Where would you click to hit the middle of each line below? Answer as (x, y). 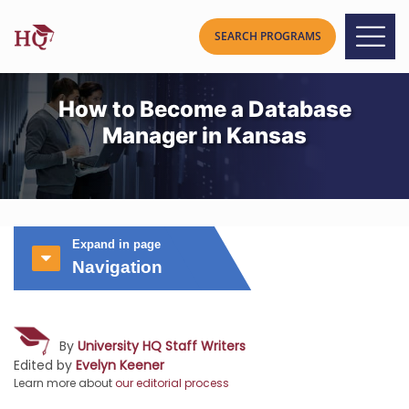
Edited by (45, 365)
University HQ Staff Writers (162, 346)
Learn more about (64, 383)
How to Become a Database (204, 109)
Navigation (117, 267)
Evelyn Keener (120, 365)
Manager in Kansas (204, 136)
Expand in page (116, 244)
